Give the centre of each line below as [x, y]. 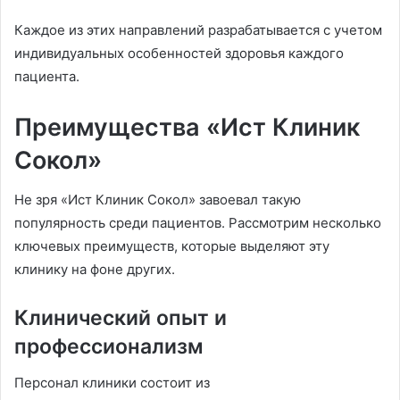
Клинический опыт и [121, 318]
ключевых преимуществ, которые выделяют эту [172, 246]
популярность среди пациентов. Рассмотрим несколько [198, 223]
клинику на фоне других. [95, 270]
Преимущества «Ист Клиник [187, 127]
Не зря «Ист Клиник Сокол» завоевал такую [158, 200]
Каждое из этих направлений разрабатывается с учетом [198, 29]
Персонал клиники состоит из [112, 382]
